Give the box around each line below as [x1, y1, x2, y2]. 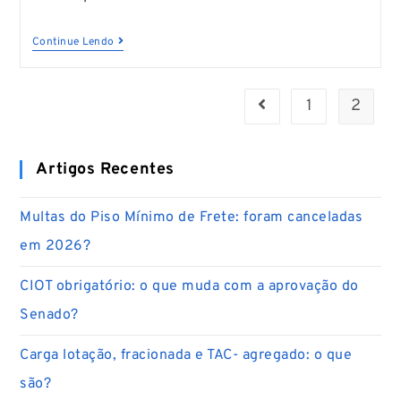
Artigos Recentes [36, 158, 175, 180]
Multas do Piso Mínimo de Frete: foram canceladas [20, 208, 363, 226]
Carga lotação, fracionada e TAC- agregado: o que [20, 346, 353, 364]
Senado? [20, 305, 79, 324]
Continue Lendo [31, 34, 115, 49]
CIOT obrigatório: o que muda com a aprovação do [20, 277, 359, 295]
